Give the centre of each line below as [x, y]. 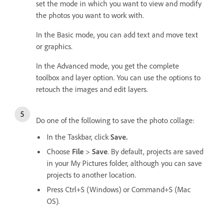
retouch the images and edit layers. [93, 89]
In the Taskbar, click [79, 137]
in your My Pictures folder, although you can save [124, 163]
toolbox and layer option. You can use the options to [118, 78]
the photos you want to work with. [90, 15]
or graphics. [54, 46]
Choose [59, 152]
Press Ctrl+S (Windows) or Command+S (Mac [119, 190]
